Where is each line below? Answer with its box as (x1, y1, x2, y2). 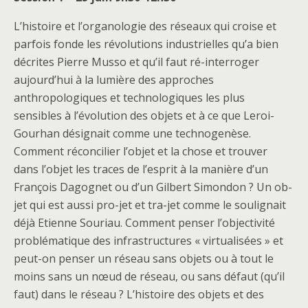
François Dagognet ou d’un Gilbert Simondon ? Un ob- (14, 179, 292, 195)
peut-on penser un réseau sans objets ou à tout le (14, 250, 274, 266)
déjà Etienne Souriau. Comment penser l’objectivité (14, 214, 275, 230)
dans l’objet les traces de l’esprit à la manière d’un (14, 161, 268, 177)
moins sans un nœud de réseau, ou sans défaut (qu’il (14, 268, 285, 284)
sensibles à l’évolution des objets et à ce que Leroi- (14, 107, 274, 123)
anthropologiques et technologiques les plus (14, 89, 245, 105)
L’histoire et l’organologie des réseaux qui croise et (14, 18, 276, 34)
